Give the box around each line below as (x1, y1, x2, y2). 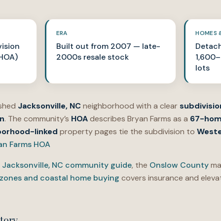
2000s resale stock (56, 52, 129, 62)
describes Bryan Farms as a (88, 113, 190, 124)
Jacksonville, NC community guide (2, 160, 132, 170)
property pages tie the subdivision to (58, 126, 197, 137)
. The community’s (4, 113, 71, 124)
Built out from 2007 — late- (56, 41, 160, 51)
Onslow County (149, 160, 209, 170)
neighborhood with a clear (81, 101, 180, 111)
